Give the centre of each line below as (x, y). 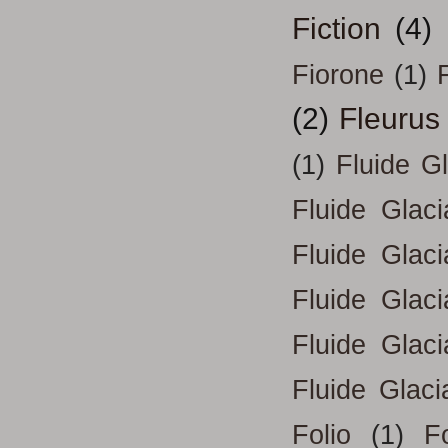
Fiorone (338, 75)
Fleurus (390, 119)
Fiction (336, 29)
